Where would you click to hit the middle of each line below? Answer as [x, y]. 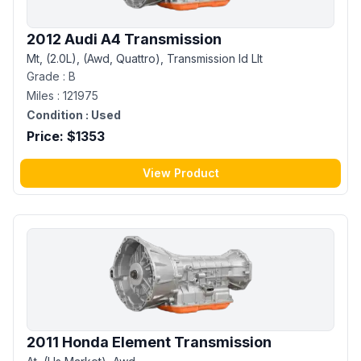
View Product [180, 172]
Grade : [48, 76]
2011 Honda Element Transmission [149, 342]
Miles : [45, 95]
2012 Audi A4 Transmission [124, 39]
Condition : [58, 114]
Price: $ [51, 136]
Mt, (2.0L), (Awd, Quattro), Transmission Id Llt [145, 58]
